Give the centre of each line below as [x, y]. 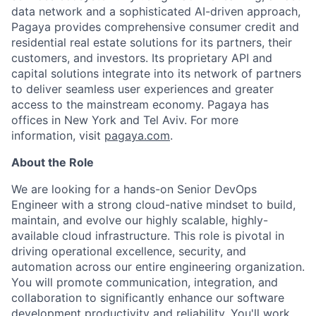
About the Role [53, 162]
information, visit [58, 135]
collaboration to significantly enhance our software [148, 297]
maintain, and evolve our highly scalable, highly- [140, 220]
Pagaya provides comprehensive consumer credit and [155, 26]
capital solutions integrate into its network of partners [156, 73]
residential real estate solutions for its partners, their [152, 42]
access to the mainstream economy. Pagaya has [140, 104]
